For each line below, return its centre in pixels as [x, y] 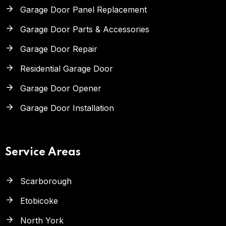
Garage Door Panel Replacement [83, 10]
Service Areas [43, 153]
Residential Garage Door [67, 69]
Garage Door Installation [67, 108]
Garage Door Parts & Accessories [85, 30]
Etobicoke [39, 201]
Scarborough [46, 181]
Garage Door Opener [61, 89]
